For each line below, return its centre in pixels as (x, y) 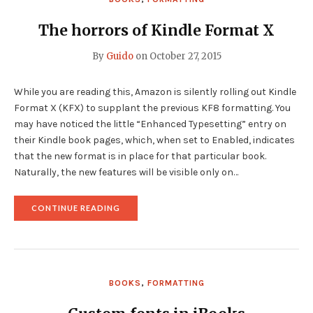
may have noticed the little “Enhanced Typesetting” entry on (150, 124)
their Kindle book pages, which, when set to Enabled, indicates (154, 140)
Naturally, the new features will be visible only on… (126, 172)
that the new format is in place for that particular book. (140, 156)
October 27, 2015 (185, 56)
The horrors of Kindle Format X (156, 31)
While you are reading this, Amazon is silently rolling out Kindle (155, 92)
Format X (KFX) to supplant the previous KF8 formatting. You (152, 108)
